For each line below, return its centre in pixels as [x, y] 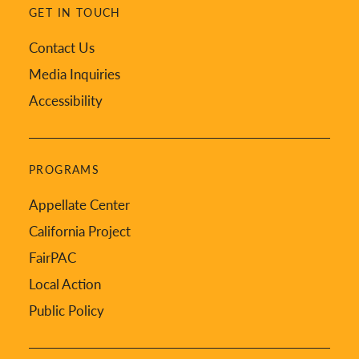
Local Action [65, 284]
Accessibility [66, 100]
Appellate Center [79, 204]
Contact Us [62, 47]
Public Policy [67, 310]
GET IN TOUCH [75, 12]
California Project [80, 231]
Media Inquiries [75, 74]
